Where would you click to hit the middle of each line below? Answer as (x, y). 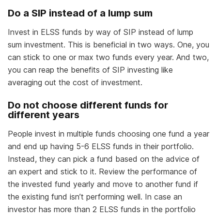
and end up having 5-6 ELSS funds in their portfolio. (101, 147)
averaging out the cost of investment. (75, 83)
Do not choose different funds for (88, 105)
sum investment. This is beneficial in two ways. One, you (108, 45)
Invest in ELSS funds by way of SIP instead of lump (101, 32)
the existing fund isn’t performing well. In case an (95, 197)
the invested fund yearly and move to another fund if (103, 184)
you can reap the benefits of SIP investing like (90, 70)
